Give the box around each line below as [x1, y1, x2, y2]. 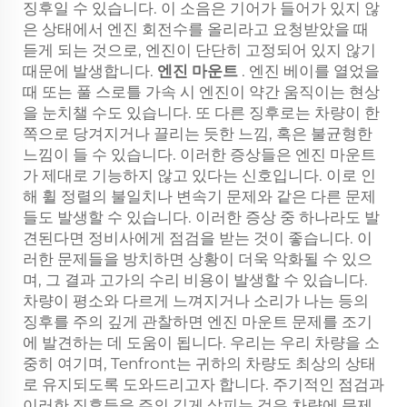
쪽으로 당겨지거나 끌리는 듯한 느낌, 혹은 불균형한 [23, 124, 372, 143]
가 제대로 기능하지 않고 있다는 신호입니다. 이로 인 [23, 166, 376, 184]
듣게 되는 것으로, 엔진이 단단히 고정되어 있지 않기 [23, 41, 376, 59]
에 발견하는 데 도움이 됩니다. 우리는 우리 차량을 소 [23, 333, 380, 352]
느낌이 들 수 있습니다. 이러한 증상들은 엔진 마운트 [23, 145, 376, 164]
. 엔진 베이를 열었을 [242, 62, 380, 80]
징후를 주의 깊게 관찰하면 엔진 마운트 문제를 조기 [23, 313, 372, 331]
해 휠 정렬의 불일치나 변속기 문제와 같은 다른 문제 [23, 187, 376, 205]
